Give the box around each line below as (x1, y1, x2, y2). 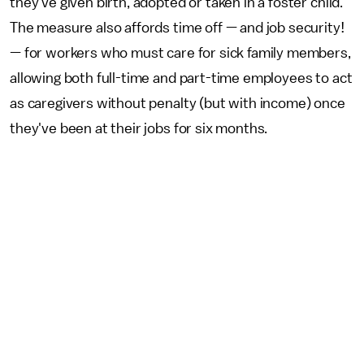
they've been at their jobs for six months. (10, 121, 271, 136)
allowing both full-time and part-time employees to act (10, 71, 353, 85)
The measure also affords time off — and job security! (10, 20, 344, 35)
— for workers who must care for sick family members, (10, 45, 351, 60)
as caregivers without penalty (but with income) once (10, 96, 345, 110)
